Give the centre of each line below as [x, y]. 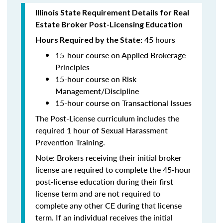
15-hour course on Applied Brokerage [120, 55]
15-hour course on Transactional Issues [123, 103]
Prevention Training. [70, 142]
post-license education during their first [104, 181]
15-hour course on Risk [96, 79]
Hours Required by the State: [89, 40]
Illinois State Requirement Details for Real [112, 12]
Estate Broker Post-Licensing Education [109, 24]
